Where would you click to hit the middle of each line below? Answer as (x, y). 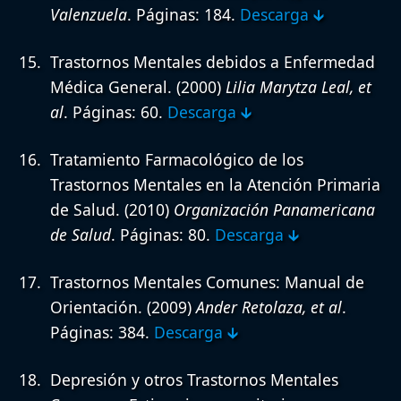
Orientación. (96, 307)
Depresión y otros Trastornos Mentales (194, 379)
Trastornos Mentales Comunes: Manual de (207, 282)
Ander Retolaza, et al (269, 307)
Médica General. (111, 86)
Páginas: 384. (102, 332)
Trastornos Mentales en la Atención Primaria (215, 184)
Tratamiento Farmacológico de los (177, 159)
